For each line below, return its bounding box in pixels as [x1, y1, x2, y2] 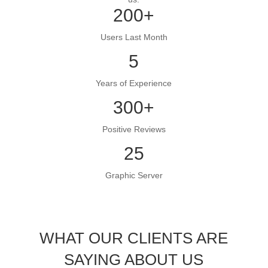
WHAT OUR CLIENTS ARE [39, 229, 229, 247]
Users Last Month [100, 32, 167, 42]
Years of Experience [96, 78, 172, 88]
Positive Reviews [102, 124, 166, 134]
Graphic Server [105, 170, 163, 180]
